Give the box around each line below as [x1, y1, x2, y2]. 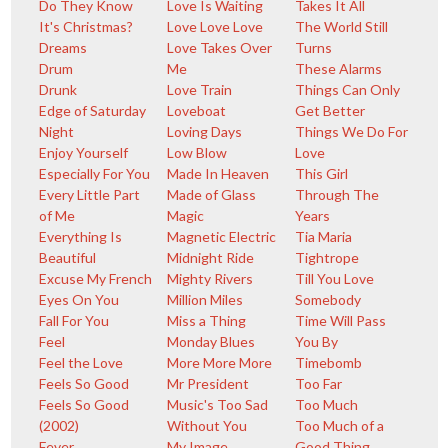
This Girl [295, 165, 349, 182]
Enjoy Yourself [38, 144, 128, 161]
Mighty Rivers [166, 270, 253, 287]
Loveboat [166, 102, 226, 119]
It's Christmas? [38, 18, 133, 35]
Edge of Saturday [38, 102, 146, 119]
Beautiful [38, 249, 96, 266]
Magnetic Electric [166, 228, 276, 245]
